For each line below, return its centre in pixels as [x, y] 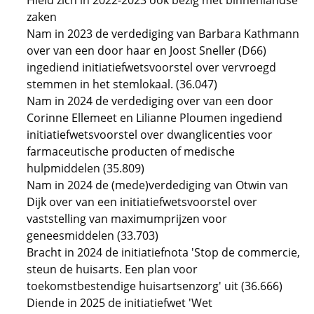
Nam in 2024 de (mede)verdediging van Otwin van [157, 185]
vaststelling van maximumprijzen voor [127, 219]
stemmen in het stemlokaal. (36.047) [122, 84]
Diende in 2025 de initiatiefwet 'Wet [120, 303]
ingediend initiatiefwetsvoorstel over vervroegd [151, 67]
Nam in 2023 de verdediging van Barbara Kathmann [163, 34]
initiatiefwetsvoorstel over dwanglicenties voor [150, 135]
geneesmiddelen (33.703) [93, 235]
